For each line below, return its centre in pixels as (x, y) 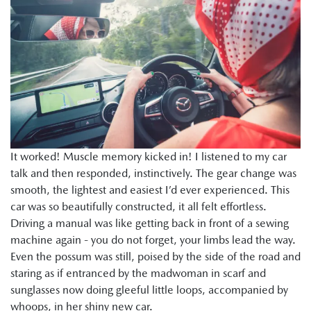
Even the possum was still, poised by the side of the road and (155, 256)
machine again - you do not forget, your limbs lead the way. (153, 239)
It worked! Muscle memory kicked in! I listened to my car (149, 156)
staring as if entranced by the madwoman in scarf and (138, 273)
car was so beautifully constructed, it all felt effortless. (138, 206)
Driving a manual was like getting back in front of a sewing (150, 223)
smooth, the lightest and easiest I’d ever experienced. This (150, 190)
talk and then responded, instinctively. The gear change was (153, 173)
